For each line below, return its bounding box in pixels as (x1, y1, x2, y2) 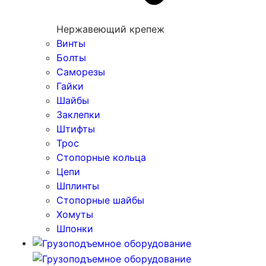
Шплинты (56, 179, 99, 192)
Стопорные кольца (56, 151, 146, 163)
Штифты (56, 122, 95, 135)
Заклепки (56, 108, 100, 121)
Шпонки (56, 222, 93, 235)
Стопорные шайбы (56, 194, 144, 206)
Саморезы (56, 65, 105, 78)
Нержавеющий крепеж (56, 23, 164, 35)
